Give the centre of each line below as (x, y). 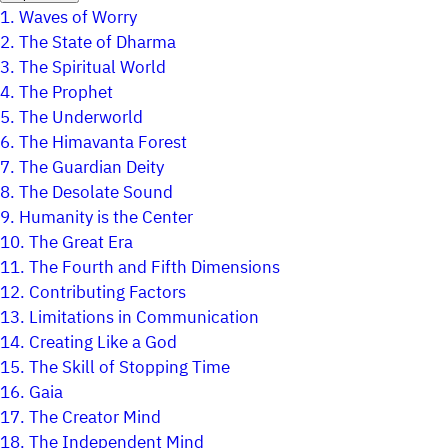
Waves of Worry (78, 18)
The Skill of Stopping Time (129, 368)
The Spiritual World (92, 68)
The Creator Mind (95, 418)
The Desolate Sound (96, 193)
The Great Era (81, 243)
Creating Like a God (103, 343)
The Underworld (81, 118)
